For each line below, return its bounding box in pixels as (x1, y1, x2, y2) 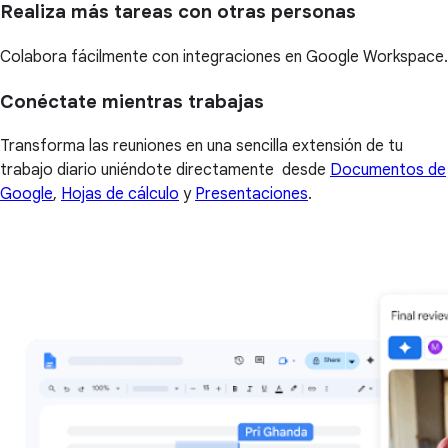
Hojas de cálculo (61, 184, 179, 205)
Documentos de (330, 160, 446, 181)
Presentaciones (195, 184, 308, 205)
